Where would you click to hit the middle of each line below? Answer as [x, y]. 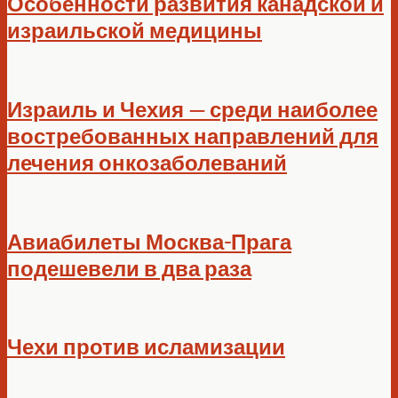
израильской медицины [135, 30]
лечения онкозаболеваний [147, 162]
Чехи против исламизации [146, 346]
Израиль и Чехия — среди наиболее [192, 108]
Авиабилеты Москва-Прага [149, 241]
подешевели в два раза [129, 267]
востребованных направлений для [193, 135]
